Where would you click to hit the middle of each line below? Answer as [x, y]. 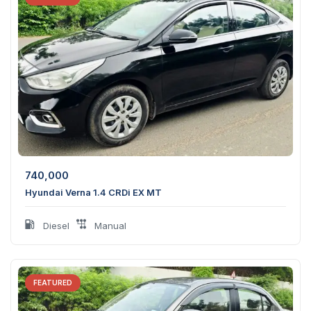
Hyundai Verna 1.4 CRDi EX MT [93, 192]
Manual [109, 225]
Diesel [55, 225]
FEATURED [53, 282]
